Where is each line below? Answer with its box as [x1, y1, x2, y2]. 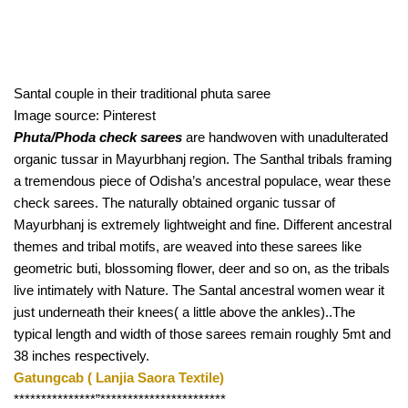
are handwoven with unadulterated [182, 130, 388, 146]
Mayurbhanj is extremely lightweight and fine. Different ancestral [14, 218, 392, 233]
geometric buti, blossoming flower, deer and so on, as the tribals [14, 261, 390, 277]
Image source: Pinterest [14, 108, 156, 124]
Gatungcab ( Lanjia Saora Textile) [14, 371, 228, 386]
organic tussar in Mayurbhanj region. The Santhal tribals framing [14, 152, 392, 168]
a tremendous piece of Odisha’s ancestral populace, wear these [14, 174, 391, 189]
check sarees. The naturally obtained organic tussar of [14, 196, 335, 211]
